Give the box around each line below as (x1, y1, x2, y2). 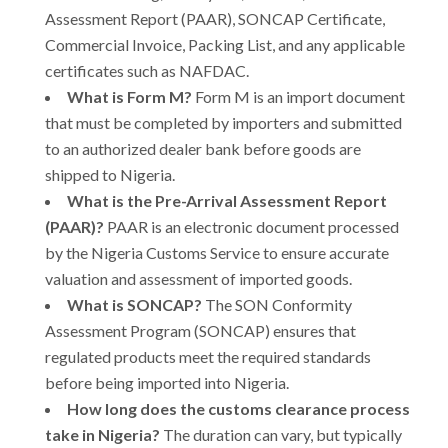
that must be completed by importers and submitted (45, 112, 402, 132)
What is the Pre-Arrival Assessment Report (67, 190, 387, 210)
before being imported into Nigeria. (45, 372, 289, 392)
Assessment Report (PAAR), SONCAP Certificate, (45, 8, 385, 28)
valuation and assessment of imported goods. (45, 268, 352, 288)
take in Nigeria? (45, 424, 160, 444)
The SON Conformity (202, 294, 352, 314)
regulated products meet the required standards (45, 346, 371, 366)
